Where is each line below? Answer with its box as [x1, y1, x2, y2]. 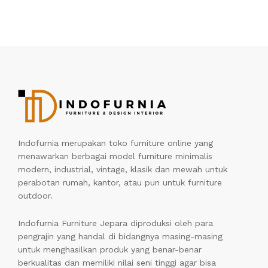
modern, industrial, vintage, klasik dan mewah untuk [18, 165, 227, 175]
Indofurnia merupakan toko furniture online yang [18, 138, 213, 148]
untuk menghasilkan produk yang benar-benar [18, 245, 202, 255]
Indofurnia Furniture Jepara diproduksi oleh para [18, 218, 213, 229]
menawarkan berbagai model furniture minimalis [18, 151, 212, 162]
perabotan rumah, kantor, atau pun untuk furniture [18, 178, 222, 188]
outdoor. [18, 191, 53, 201]
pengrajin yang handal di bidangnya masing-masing [18, 232, 223, 242]
